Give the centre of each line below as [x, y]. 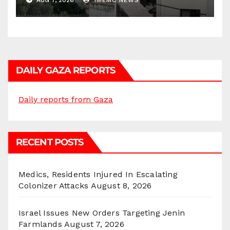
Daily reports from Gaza [66, 100]
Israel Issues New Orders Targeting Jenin [102, 213]
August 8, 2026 [121, 186]
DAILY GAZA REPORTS [65, 71]
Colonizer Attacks [54, 186]
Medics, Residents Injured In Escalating [98, 175]
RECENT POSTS [50, 142]
